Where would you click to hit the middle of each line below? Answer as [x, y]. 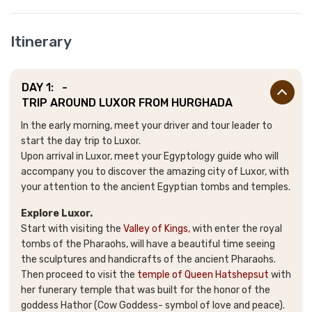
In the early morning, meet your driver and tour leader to [147, 125]
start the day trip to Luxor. [81, 141]
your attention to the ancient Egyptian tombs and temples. [156, 187]
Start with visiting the [72, 228]
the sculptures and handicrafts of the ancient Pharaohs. [148, 259]
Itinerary [41, 41]
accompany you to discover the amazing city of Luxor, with [155, 171]
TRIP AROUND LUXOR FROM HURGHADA [127, 102]
